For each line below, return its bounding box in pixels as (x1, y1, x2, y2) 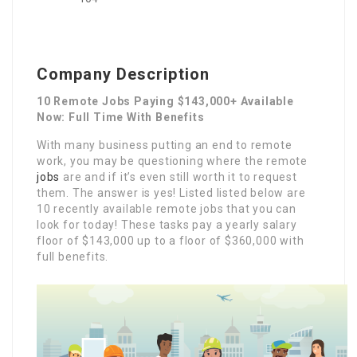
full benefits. (37, 249, 109, 263)
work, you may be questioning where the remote (37, 154, 308, 167)
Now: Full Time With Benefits (37, 110, 205, 124)
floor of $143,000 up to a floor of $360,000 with (37, 233, 304, 247)
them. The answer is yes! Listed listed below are (37, 186, 306, 199)
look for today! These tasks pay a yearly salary (37, 218, 297, 231)
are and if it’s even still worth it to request (60, 170, 297, 183)
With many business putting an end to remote (37, 138, 292, 151)
